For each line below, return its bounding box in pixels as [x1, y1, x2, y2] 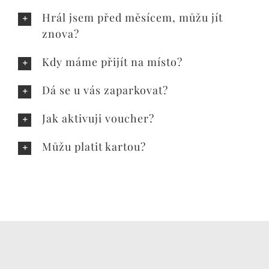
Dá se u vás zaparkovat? [42, 83, 168, 98]
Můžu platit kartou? [42, 139, 146, 154]
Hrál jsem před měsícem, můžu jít [42, 10, 223, 25]
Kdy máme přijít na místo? [42, 55, 183, 70]
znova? [42, 26, 79, 41]
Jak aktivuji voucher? [42, 111, 154, 126]
